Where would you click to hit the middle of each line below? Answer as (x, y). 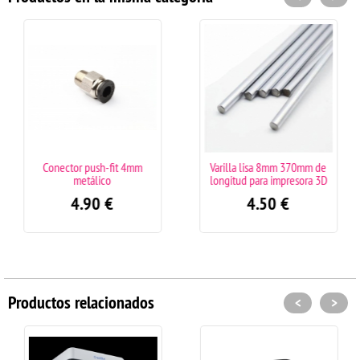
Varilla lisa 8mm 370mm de (268, 167)
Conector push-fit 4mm (92, 167)
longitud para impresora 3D (268, 180)
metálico (92, 180)
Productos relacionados (81, 302)
